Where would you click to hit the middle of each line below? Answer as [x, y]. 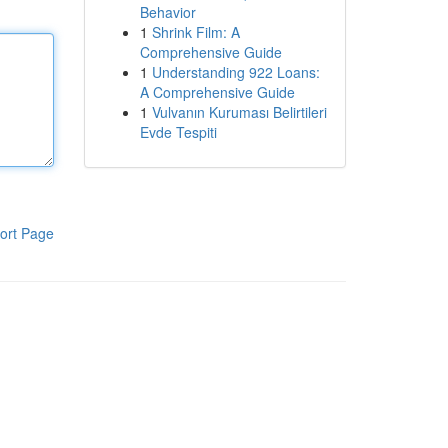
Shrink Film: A [195, 32]
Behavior [167, 12]
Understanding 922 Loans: [235, 72]
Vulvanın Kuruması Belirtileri [239, 112]
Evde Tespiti [178, 132]
